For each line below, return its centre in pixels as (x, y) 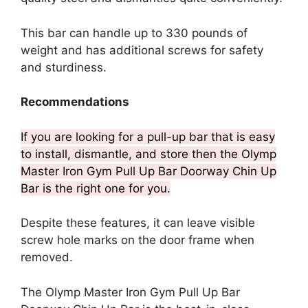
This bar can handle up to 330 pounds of (134, 33)
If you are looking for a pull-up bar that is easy (148, 136)
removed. (47, 257)
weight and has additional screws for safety (142, 50)
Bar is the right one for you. (96, 188)
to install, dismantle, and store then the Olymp (148, 154)
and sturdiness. (64, 67)
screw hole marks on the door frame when (137, 240)
